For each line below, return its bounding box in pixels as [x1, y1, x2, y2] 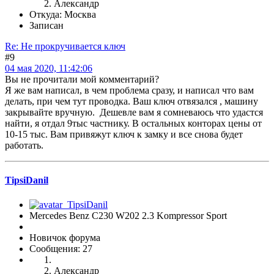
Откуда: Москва [29, 9, 96, 20]
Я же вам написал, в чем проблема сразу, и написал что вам [5, 85, 254, 96]
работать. [5, 140, 43, 151]
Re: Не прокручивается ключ [5, 41, 125, 52]
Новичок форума [29, 232, 100, 243]
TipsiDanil [5, 175, 48, 186]
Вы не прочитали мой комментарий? [5, 74, 159, 85]
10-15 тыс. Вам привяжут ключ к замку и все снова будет [5, 129, 243, 140]
